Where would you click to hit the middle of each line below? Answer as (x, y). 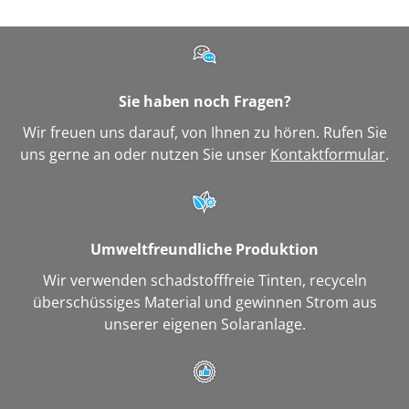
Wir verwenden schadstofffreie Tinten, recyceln (204, 281)
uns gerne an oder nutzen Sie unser (145, 155)
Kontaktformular (328, 155)
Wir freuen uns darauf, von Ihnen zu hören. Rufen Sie (204, 133)
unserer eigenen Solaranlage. (204, 325)
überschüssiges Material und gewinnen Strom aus (204, 303)
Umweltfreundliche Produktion (204, 250)
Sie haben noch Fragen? (204, 102)
